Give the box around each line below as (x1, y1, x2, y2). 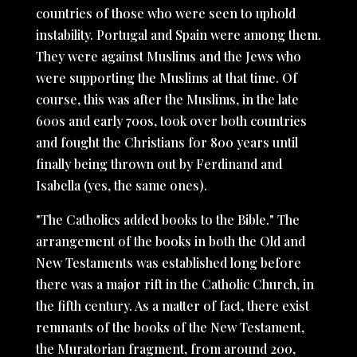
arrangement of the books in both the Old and (35, 233, 305, 249)
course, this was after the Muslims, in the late (35, 91, 299, 108)
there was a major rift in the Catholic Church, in (35, 276, 314, 292)
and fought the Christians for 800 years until (35, 134, 298, 151)
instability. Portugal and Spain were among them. (35, 26, 321, 43)
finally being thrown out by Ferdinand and (35, 155, 282, 172)
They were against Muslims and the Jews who (35, 48, 301, 65)
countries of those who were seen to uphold (35, 5, 296, 22)
